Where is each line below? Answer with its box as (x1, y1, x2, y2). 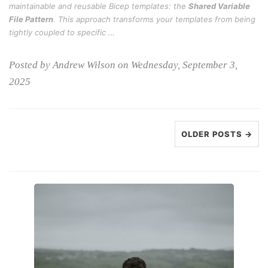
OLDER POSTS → (181, 129, 252, 139)
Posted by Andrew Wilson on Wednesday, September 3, (9, 59, 237, 71)
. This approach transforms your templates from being (53, 14, 255, 24)
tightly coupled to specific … (9, 28, 115, 37)
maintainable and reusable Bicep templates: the (9, 1, 188, 11)
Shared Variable (188, 1, 250, 11)
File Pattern (9, 14, 53, 24)
